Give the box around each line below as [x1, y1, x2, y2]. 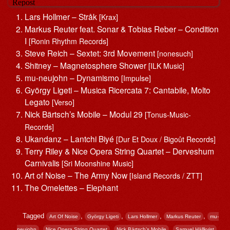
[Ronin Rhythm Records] [28, 35, 108, 46]
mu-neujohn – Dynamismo [24, 71, 121, 83]
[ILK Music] [146, 60, 184, 71]
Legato [24, 95, 50, 107]
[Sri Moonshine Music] [61, 158, 133, 168]
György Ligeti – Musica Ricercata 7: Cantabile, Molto [24, 84, 210, 95]
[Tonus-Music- [144, 109, 191, 120]
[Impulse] [121, 72, 151, 83]
